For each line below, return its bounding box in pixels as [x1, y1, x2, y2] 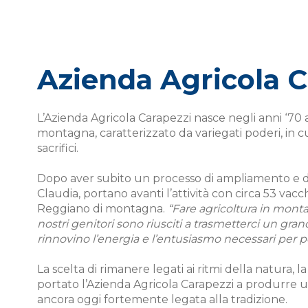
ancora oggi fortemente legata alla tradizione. [36, 293, 287, 306]
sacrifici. [36, 142, 78, 155]
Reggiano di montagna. [36, 202, 168, 215]
